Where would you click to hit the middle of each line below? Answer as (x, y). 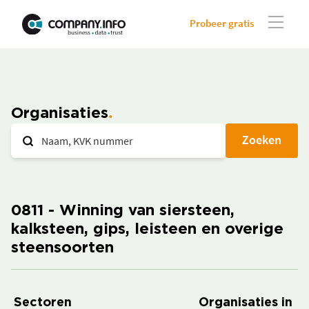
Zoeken (262, 140)
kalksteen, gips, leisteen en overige (147, 230)
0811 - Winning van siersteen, (123, 211)
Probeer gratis (222, 23)
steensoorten (62, 248)
